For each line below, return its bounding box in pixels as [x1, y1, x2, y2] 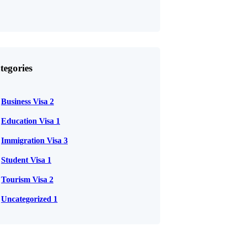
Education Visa [1, 117, 56, 125]
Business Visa [1, 97, 50, 106]
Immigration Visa [1, 136, 64, 145]
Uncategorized [1, 195, 53, 203]
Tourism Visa [1, 175, 49, 184]
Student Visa [1, 156, 47, 164]
